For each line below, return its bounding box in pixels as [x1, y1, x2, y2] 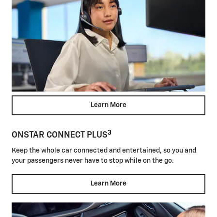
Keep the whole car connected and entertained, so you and [12, 147, 196, 154]
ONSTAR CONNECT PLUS [12, 131, 108, 140]
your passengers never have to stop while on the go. [12, 157, 174, 164]
